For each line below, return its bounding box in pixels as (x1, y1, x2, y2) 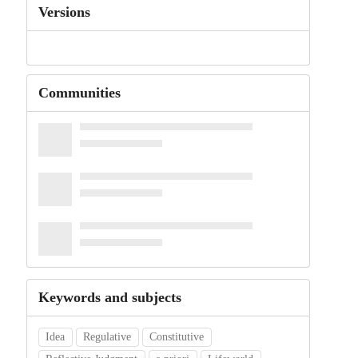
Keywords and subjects (38, 289, 181, 306)
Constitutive (149, 331, 205, 344)
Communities (38, 85, 121, 101)
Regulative (83, 331, 132, 344)
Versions (38, 4, 90, 20)
